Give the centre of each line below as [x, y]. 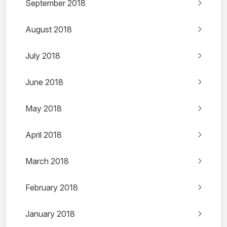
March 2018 [47, 161]
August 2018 [49, 30]
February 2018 [52, 188]
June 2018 [44, 82]
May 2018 [44, 109]
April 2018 [44, 135]
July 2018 [43, 56]
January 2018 [50, 214]
